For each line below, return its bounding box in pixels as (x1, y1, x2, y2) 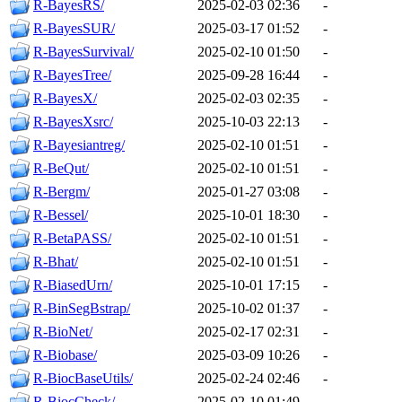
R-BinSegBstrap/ (33, 301, 130, 317)
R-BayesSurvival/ (33, 44, 134, 60)
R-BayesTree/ (33, 67, 111, 83)
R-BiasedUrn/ (33, 277, 112, 293)
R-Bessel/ (33, 207, 88, 223)
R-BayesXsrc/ (33, 114, 113, 130)
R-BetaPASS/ (33, 231, 111, 247)
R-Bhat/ (33, 254, 78, 270)
